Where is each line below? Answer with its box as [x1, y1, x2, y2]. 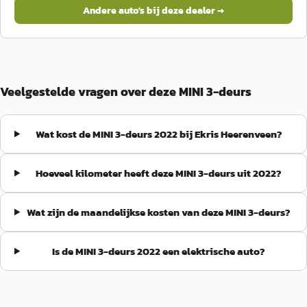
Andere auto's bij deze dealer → [83, 3, 224, 18]
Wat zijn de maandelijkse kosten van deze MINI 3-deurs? [27, 204, 291, 220]
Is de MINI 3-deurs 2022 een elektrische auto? [52, 243, 266, 259]
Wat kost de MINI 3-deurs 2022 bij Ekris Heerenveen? [35, 126, 282, 142]
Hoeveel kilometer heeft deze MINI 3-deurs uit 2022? [36, 165, 282, 181]
